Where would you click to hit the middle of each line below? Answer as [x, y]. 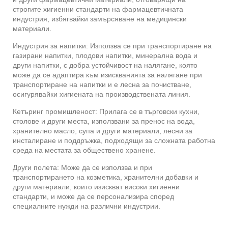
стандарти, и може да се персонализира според [93, 196]
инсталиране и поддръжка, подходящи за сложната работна [114, 140]
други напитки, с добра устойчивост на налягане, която [105, 65]
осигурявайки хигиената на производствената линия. [102, 94]
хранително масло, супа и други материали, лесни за [103, 131]
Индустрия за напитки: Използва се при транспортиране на [112, 46]
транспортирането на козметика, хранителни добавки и [106, 177]
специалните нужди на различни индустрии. [87, 206]
